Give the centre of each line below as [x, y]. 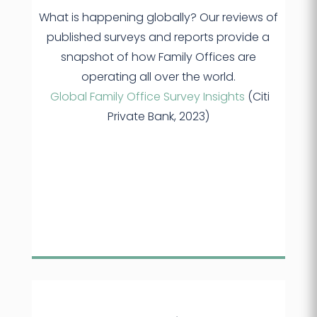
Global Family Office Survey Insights [147, 97]
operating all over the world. [158, 77]
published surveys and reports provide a [158, 38]
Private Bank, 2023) [158, 117]
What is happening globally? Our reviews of [158, 18]
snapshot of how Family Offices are [158, 57]
